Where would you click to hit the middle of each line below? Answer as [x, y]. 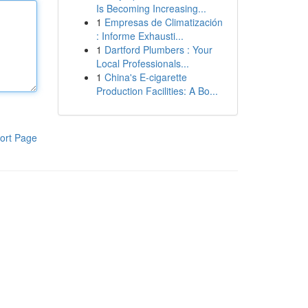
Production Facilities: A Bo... [157, 91]
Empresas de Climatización [163, 22]
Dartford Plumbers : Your [158, 49]
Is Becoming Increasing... [151, 8]
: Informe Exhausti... [140, 36]
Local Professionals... [142, 63]
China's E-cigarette [145, 77]
